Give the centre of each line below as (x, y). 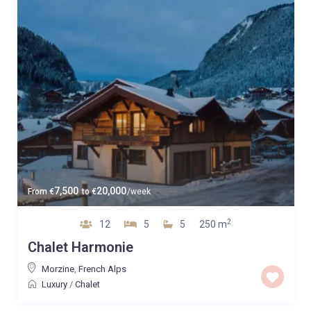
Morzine (58, 269)
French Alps (102, 269)
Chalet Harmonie (80, 247)
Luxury (54, 284)
